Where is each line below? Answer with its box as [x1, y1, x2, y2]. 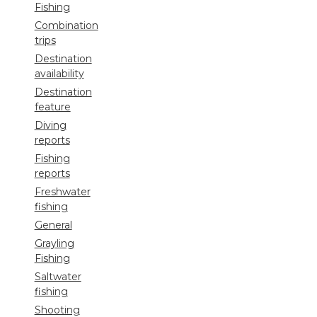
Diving [34, 119, 67, 132]
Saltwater [34, 270, 81, 284]
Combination [34, 19, 98, 33]
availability [34, 67, 84, 81]
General [34, 219, 72, 232]
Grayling [34, 237, 74, 250]
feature [34, 100, 71, 114]
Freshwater [34, 185, 91, 199]
